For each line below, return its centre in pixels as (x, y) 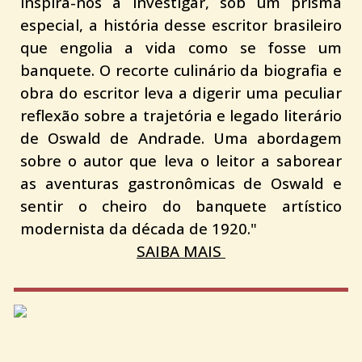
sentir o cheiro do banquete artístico (181, 206)
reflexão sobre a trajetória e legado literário (181, 116)
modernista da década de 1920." (139, 229)
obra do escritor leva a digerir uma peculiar (181, 93)
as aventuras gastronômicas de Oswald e (181, 183)
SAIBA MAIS (181, 251)
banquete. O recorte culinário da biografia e (181, 70)
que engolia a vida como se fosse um (181, 48)
